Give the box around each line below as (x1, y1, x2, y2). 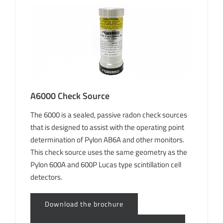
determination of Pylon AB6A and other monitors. (30, 134, 184, 146)
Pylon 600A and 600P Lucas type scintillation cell (30, 159, 181, 171)
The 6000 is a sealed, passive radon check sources (30, 109, 187, 121)
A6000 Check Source (30, 89, 110, 103)
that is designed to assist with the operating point (30, 121, 184, 133)
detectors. (30, 171, 62, 183)
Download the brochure (45, 199, 123, 210)
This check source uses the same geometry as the (30, 146, 187, 158)
